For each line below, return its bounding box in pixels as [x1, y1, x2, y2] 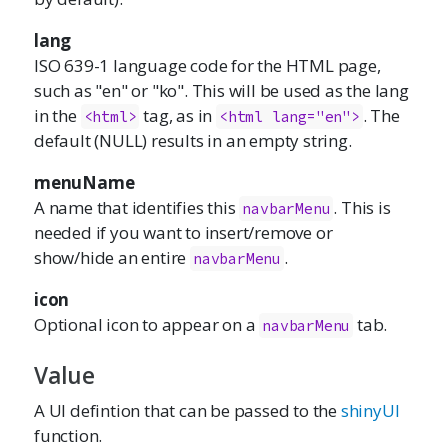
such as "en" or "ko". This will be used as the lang [34, 78, 409, 102]
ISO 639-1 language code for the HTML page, [34, 53, 381, 77]
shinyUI [340, 398, 400, 422]
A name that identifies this [34, 195, 240, 219]
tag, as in [139, 103, 216, 127]
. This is [333, 195, 391, 219]
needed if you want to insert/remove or [34, 220, 333, 244]
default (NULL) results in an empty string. [34, 128, 352, 152]
